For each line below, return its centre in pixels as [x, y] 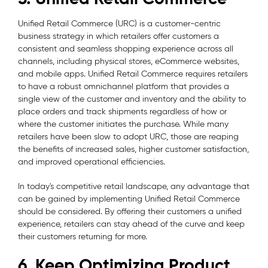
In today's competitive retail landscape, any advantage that [134, 186]
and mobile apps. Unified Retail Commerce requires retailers [133, 74]
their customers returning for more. [83, 236]
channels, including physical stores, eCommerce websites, [129, 61]
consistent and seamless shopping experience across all [126, 48]
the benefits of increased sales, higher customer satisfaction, [133, 149]
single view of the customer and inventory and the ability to [132, 99]
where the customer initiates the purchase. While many [123, 124]
